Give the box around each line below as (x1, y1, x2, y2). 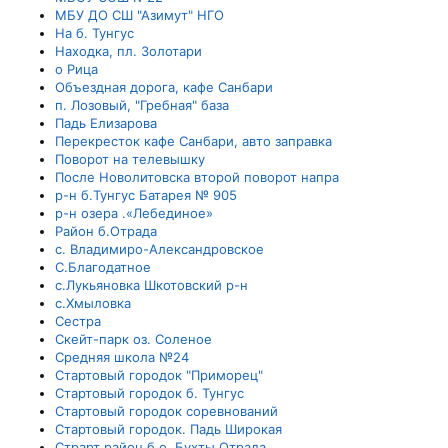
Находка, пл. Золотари (55, 43, 202, 59)
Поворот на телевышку (55, 151, 205, 167)
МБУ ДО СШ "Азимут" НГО (55, 7, 224, 23)
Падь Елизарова (55, 115, 157, 131)
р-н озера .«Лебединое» (55, 205, 213, 221)
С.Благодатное (55, 259, 151, 275)
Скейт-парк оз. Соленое (55, 331, 212, 347)
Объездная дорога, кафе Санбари (55, 79, 273, 95)
